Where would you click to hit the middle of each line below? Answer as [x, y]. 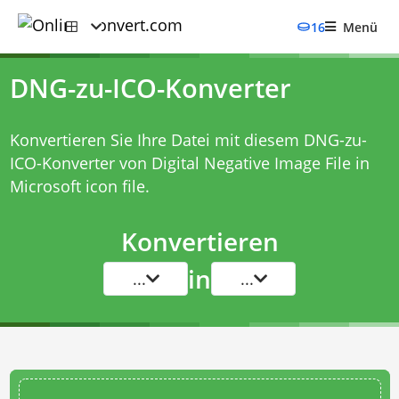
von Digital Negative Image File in [242, 163]
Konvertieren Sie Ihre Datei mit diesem [156, 140]
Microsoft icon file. [79, 186]
